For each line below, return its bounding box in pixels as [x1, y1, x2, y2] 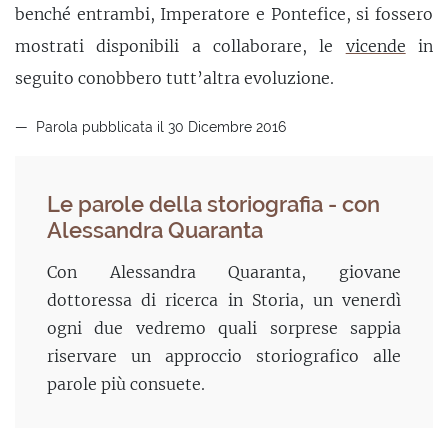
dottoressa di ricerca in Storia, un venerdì [47, 289, 401, 310]
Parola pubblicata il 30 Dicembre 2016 [32, 118, 286, 136]
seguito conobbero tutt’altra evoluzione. [15, 67, 334, 88]
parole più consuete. [47, 373, 205, 394]
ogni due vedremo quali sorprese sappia [47, 317, 401, 338]
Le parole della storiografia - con [47, 191, 380, 218]
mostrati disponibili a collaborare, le [15, 35, 346, 56]
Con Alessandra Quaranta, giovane [47, 261, 401, 282]
